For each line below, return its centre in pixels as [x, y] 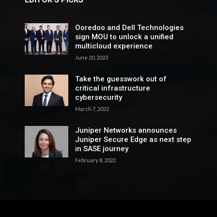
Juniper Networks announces [126, 130]
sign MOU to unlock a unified [124, 37]
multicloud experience [114, 46]
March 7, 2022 [92, 108]
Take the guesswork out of [121, 79]
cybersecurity [98, 97]
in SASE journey [101, 148]
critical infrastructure [112, 88]
